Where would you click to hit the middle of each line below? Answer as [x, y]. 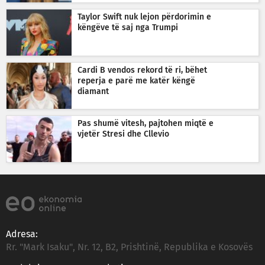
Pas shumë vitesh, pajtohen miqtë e [146, 123]
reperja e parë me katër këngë [136, 81]
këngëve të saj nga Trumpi [128, 28]
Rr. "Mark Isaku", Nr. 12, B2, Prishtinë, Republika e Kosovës [129, 247]
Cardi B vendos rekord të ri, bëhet [142, 70]
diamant [93, 91]
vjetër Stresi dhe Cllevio [123, 134]
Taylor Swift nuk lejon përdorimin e [144, 17]
